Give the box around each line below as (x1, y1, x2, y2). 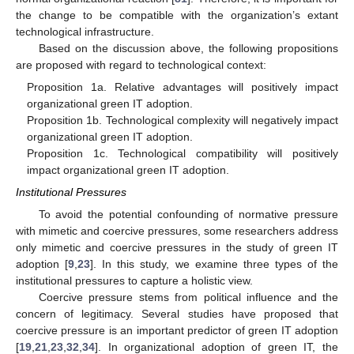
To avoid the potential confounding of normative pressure (38, 207, 338, 220)
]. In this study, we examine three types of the (90, 257, 339, 270)
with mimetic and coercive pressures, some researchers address (16, 224, 338, 237)
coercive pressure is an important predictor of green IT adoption (16, 323, 338, 337)
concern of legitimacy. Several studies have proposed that (16, 307, 338, 320)
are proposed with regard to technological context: (16, 58, 266, 72)
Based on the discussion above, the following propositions (38, 42, 338, 55)
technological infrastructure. (16, 25, 154, 39)
